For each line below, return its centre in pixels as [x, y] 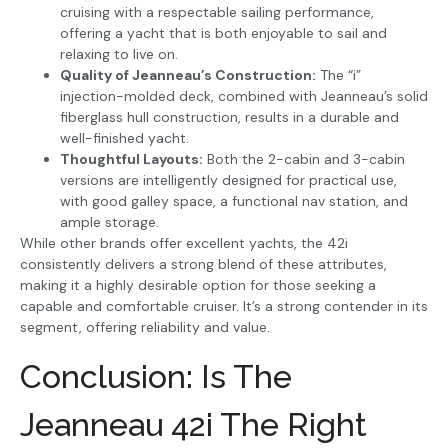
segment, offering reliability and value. [145, 327]
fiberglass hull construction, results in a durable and [229, 117]
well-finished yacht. [124, 138]
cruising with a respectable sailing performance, [217, 12]
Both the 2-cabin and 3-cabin [304, 159]
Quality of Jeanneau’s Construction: [188, 75]
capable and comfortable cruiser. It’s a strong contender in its [224, 306]
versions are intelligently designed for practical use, [228, 180]
